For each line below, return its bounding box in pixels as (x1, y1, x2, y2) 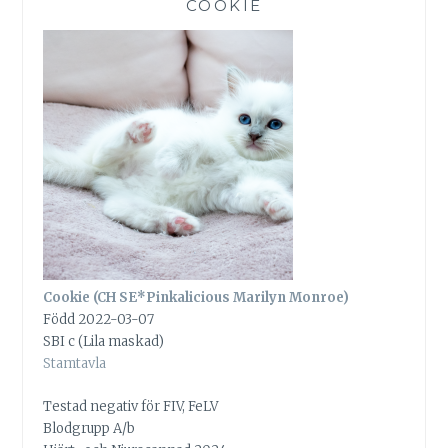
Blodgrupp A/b (43, 419, 136, 437)
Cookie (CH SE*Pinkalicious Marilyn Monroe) (43, 289, 350, 307)
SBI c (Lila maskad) (43, 333, 165, 351)
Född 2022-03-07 (43, 311, 155, 329)
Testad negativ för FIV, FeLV (43, 397, 219, 415)
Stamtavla (43, 355, 107, 373)
